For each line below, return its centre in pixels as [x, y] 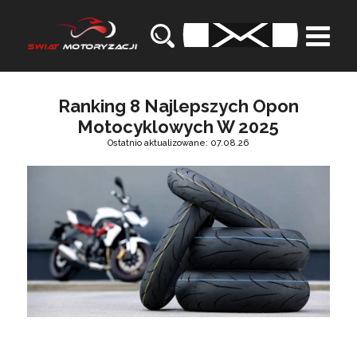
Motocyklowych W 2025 [178, 127]
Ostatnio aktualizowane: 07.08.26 [178, 143]
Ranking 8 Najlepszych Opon [178, 106]
